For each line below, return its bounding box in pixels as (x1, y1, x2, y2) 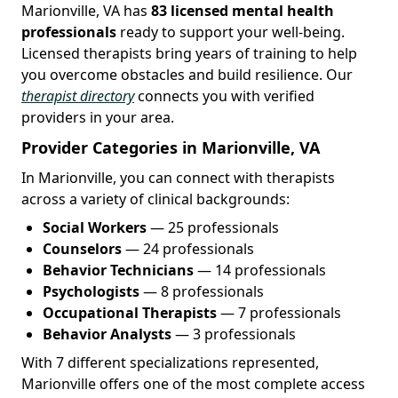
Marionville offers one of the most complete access (21, 373, 365, 394)
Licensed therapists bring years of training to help (21, 43, 357, 63)
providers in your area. (21, 107, 174, 127)
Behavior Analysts (43, 323, 171, 344)
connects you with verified (134, 85, 314, 106)
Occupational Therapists (43, 302, 217, 322)
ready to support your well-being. (116, 21, 345, 42)
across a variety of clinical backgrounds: (21, 188, 290, 209)
